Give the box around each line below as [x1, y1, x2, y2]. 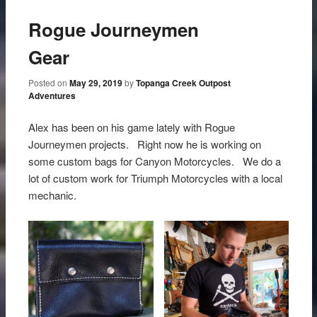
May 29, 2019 [69, 76, 123, 89]
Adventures [28, 88, 76, 102]
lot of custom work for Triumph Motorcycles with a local [28, 170, 283, 185]
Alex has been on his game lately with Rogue [28, 119, 236, 134]
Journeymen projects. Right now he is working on [28, 136, 262, 151]
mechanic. [28, 187, 80, 202]
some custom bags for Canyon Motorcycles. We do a [28, 153, 282, 168]
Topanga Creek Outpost [136, 76, 231, 89]
